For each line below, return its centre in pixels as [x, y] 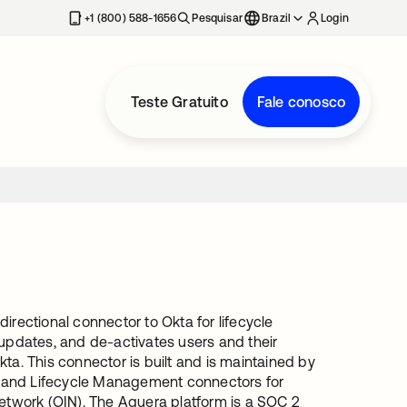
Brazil [277, 18]
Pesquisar [217, 18]
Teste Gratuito [179, 102]
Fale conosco [301, 102]
